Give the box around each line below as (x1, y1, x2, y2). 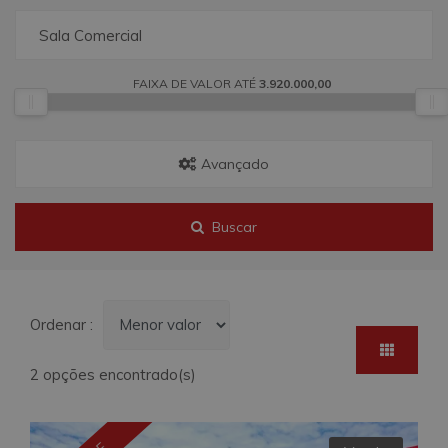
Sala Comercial (39, 26, 142, 46)
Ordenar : (30, 314, 93, 334)
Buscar (211, 218, 257, 237)
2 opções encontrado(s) (30, 364, 196, 384)
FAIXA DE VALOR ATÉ (132, 76, 259, 92)
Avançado (197, 155, 269, 174)
